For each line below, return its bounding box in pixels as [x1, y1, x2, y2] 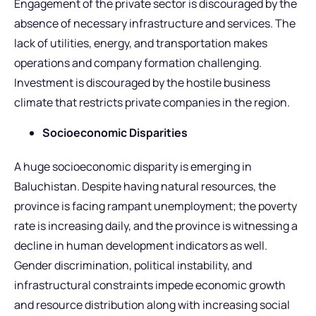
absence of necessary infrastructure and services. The [14, 16, 296, 32]
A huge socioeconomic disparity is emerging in [14, 158, 252, 174]
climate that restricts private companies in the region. [14, 95, 290, 111]
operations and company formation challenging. [14, 55, 262, 71]
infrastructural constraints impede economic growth [14, 276, 286, 293]
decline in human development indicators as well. [14, 237, 267, 253]
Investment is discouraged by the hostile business [14, 75, 270, 91]
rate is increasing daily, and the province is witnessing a [14, 217, 298, 233]
